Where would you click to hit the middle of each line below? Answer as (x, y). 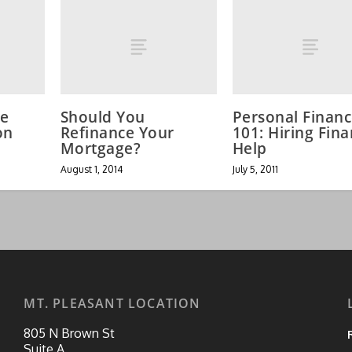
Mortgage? (101, 148)
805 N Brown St (70, 333)
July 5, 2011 (255, 169)
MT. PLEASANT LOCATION (112, 303)
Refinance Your (117, 132)
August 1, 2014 (91, 169)
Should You (103, 117)
